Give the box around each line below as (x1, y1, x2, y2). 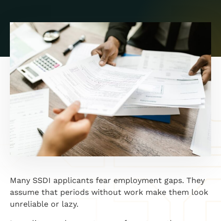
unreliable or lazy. (10, 199, 78, 209)
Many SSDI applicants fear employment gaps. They (10, 176, 205, 185)
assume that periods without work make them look (10, 187, 208, 197)
